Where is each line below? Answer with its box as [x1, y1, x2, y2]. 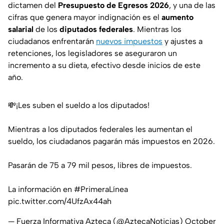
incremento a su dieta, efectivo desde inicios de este [8, 60, 200, 70]
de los [33, 24, 59, 34]
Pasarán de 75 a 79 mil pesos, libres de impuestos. [8, 160, 192, 170]
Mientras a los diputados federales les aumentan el [8, 124, 192, 134]
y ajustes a [162, 36, 202, 46]
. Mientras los [133, 24, 181, 34]
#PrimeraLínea [74, 184, 128, 194]
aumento [161, 12, 193, 22]
